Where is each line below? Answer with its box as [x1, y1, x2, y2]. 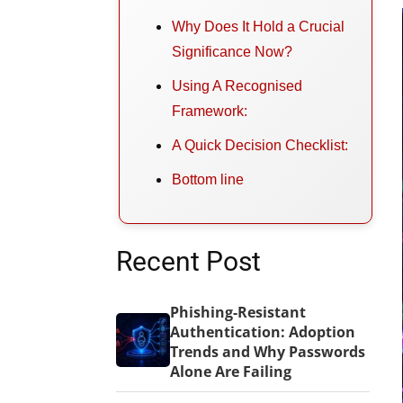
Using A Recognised [171, 78, 302, 94]
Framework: [171, 103, 247, 120]
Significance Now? [171, 44, 292, 60]
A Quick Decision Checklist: [171, 138, 348, 154]
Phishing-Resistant [170, 302, 306, 323]
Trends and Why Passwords [170, 342, 365, 363]
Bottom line [171, 172, 244, 188]
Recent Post [116, 246, 261, 278]
